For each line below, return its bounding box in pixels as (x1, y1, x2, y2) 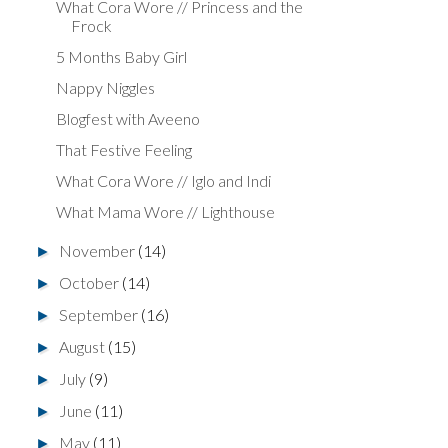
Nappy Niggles (55, 77, 155, 97)
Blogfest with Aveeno (55, 108, 200, 128)
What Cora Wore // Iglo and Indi (55, 170, 271, 190)
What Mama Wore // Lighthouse (55, 201, 275, 221)
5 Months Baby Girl (55, 46, 187, 66)
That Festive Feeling (55, 139, 192, 159)
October (59, 272, 123, 292)
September (59, 304, 142, 324)
